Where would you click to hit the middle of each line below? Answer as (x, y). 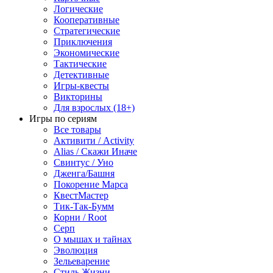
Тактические (80, 64)
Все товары (77, 130)
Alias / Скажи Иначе (95, 152)
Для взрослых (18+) (94, 108)
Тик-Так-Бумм (84, 207)
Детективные (81, 75)
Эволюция (76, 250)
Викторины (78, 97)
